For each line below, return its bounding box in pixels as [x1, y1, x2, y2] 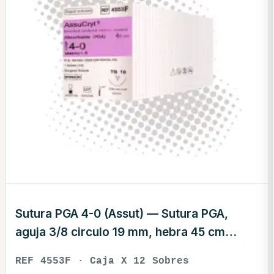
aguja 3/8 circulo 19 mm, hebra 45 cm [15, 225, 225, 240]
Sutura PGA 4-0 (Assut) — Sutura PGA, [15, 207, 228, 221]
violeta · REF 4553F [15, 243, 122, 258]
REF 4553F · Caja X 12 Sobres [15, 256, 190, 267]
